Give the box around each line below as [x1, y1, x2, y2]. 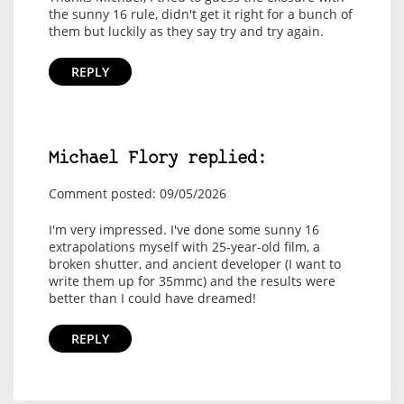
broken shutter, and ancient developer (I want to [48, 255, 341, 273]
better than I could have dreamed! [48, 289, 256, 308]
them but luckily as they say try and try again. [48, 23, 324, 41]
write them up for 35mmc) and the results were [48, 272, 335, 290]
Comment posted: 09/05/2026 [48, 185, 226, 203]
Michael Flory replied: [48, 151, 267, 169]
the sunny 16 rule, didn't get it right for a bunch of [48, 5, 353, 23]
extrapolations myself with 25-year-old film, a [48, 238, 320, 256]
